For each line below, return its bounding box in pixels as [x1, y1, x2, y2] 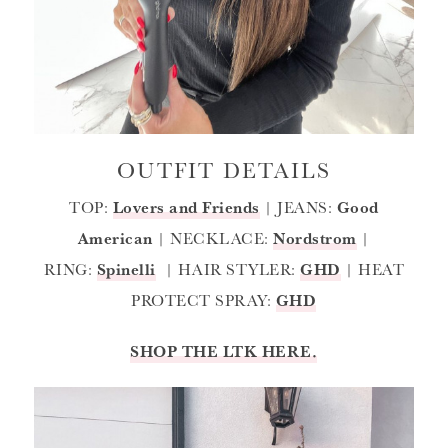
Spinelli [96, 257, 156, 282]
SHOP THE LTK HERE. [130, 339, 318, 364]
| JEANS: [259, 195, 337, 220]
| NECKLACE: [157, 226, 274, 251]
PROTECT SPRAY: [131, 288, 276, 313]
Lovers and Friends [112, 195, 260, 220]
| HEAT [340, 257, 405, 282]
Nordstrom [273, 226, 357, 251]
